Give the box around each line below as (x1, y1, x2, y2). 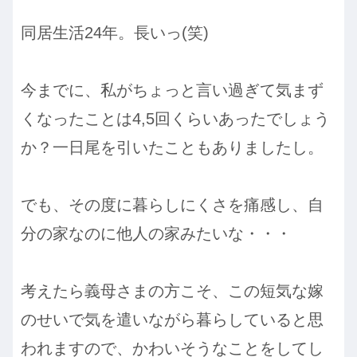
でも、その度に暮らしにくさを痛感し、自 (21, 195, 324, 214)
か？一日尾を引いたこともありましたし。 (21, 138, 324, 156)
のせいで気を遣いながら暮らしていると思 (21, 310, 324, 328)
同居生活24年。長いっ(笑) (21, 23, 209, 41)
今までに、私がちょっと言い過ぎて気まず (21, 80, 324, 99)
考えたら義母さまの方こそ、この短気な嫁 (21, 281, 324, 300)
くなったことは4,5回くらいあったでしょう (21, 109, 330, 127)
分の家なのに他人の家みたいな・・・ (21, 224, 292, 242)
